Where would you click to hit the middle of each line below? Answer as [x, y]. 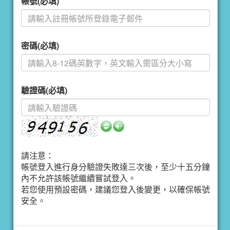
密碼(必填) [40, 45]
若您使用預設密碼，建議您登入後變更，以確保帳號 [116, 189]
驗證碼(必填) [44, 90]
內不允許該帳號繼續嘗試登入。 [79, 178]
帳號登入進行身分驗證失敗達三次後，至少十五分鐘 [116, 167]
